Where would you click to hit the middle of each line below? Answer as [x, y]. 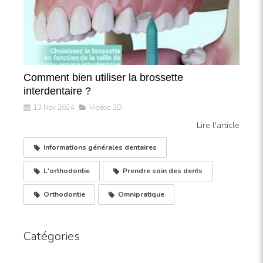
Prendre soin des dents [163, 171]
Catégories [52, 236]
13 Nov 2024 [54, 107]
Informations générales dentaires [100, 147]
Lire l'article [218, 125]
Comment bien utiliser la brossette [103, 77]
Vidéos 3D [106, 107]
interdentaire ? [57, 91]
